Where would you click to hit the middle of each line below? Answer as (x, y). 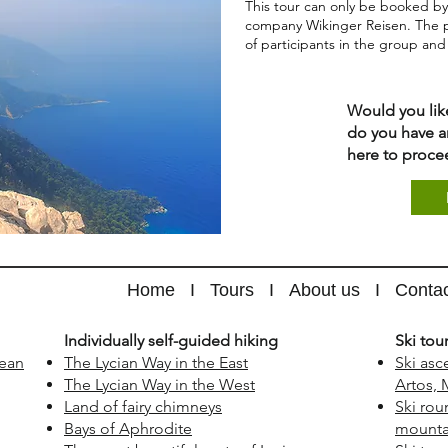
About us (324, 290)
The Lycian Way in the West (159, 384)
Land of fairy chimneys (143, 406)
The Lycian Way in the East (156, 362)
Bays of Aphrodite (128, 428)
